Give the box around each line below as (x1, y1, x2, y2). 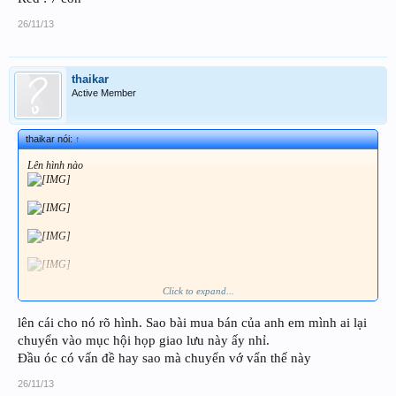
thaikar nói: (26, 133, 75, 144)
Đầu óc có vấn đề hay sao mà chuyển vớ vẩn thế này (18, 351, 311, 366)
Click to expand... (162, 285, 234, 296)
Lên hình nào (27, 158, 83, 171)
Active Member (72, 87, 136, 98)
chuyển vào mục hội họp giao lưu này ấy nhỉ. (18, 333, 270, 348)
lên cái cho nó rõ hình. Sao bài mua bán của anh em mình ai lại (18, 316, 367, 331)
